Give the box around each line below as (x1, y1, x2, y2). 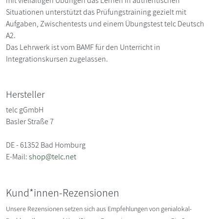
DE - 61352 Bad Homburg (6, 139, 86, 150)
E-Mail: (6, 151, 29, 162)
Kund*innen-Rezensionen (6, 185, 119, 199)
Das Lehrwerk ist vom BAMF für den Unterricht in (6, 42, 160, 52)
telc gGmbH (6, 104, 44, 115)
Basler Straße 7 (6, 116, 54, 127)
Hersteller (6, 88, 44, 101)
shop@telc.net (29, 151, 76, 162)
